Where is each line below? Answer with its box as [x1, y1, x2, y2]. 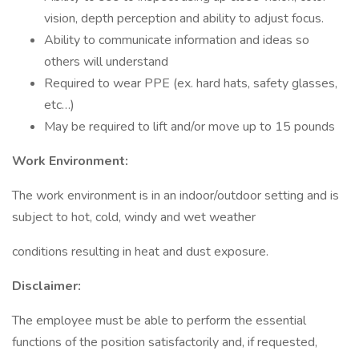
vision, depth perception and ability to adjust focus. [44, 10, 324, 27]
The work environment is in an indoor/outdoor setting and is [12, 187, 339, 204]
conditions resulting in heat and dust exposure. [12, 243, 268, 260]
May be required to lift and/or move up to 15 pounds [44, 118, 335, 135]
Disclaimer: [12, 277, 81, 295]
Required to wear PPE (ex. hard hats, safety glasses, [44, 75, 337, 92]
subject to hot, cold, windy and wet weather [12, 208, 256, 226]
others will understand [44, 53, 168, 71]
